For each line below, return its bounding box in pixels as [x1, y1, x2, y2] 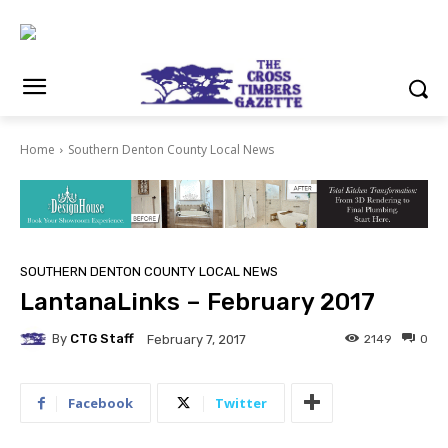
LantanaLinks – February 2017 [20, 287, 375, 316]
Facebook [68, 393, 133, 412]
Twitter [215, 393, 267, 412]
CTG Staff [70, 331, 134, 347]
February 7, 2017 [147, 331, 246, 347]
